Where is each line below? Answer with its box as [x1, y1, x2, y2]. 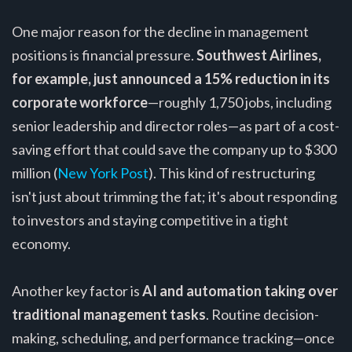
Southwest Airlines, [196, 46, 321, 64]
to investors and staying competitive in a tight [12, 211, 288, 229]
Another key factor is [12, 281, 142, 299]
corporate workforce [12, 93, 148, 111]
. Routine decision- [206, 305, 319, 323]
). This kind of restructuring [148, 163, 315, 181]
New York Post [57, 163, 148, 181]
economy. [12, 234, 71, 252]
